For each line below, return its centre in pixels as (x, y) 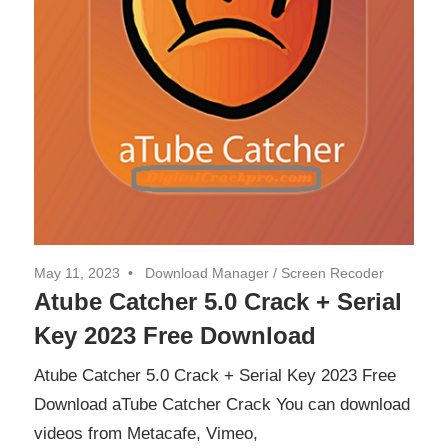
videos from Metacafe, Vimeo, (146, 434)
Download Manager (207, 272)
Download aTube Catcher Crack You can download (222, 405)
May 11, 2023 (77, 272)
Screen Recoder (332, 272)
